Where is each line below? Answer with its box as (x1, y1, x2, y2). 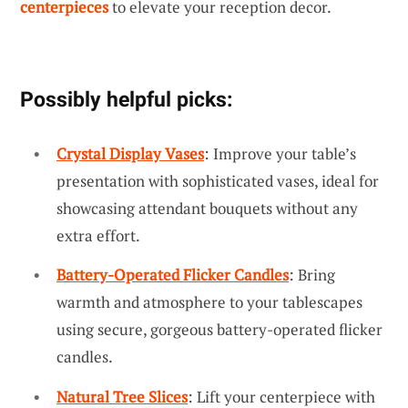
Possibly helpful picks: (20, 86, 232, 112)
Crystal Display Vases (56, 142, 204, 164)
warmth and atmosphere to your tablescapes (56, 291, 362, 313)
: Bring (289, 264, 335, 286)
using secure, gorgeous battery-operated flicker (56, 319, 382, 341)
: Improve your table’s (204, 142, 356, 164)
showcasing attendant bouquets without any (56, 197, 358, 219)
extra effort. (56, 224, 140, 246)
